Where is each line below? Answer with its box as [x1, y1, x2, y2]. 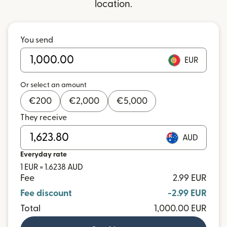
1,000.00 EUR [154, 204, 207, 213]
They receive [20, 113, 67, 122]
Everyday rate [20, 151, 67, 158]
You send [20, 36, 53, 44]
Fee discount [20, 189, 72, 198]
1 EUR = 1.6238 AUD [20, 163, 83, 171]
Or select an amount [20, 82, 87, 89]
